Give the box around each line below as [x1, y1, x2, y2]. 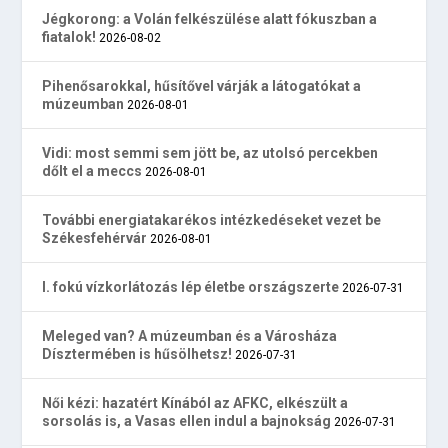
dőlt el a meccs [42, 163, 143, 180]
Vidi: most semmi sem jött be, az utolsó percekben [42, 145, 379, 162]
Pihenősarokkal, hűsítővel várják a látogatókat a [42, 78, 362, 95]
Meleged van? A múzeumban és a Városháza [42, 328, 338, 345]
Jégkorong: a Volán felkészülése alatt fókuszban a [42, 11, 378, 28]
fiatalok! [42, 29, 97, 46]
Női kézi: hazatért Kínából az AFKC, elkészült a [42, 395, 349, 412]
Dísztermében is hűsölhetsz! [42, 346, 233, 363]
